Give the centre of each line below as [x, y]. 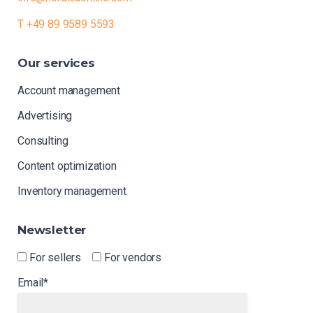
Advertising [45, 116]
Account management [69, 91]
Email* [33, 283]
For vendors [133, 258]
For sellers [55, 258]
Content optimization [67, 166]
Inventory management [72, 191]
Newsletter [52, 230]
